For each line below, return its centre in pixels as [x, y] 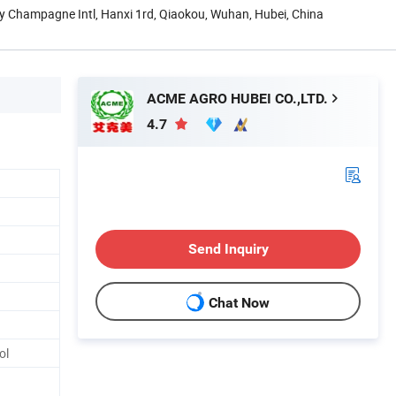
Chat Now [239, 303]
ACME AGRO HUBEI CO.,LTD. [237, 98]
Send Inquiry [228, 248]
